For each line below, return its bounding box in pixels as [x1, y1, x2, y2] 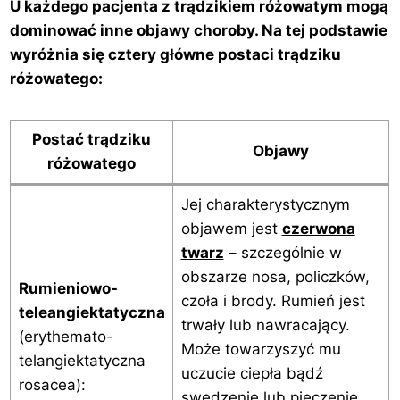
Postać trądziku [32, 130, 152, 149]
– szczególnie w [223, 244, 342, 262]
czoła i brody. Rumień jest [180, 292, 365, 311]
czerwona [281, 220, 355, 238]
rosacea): [18, 376, 86, 395]
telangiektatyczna [18, 352, 146, 371]
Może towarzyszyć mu [180, 340, 341, 359]
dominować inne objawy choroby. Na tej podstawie [10, 21, 388, 40]
